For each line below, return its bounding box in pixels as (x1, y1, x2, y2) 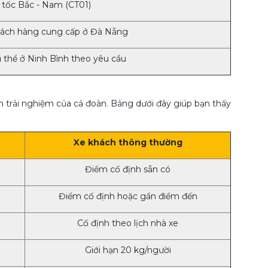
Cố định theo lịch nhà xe (77, 218, 178, 229)
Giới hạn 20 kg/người (84, 245, 171, 256)
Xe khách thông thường (73, 137, 182, 148)
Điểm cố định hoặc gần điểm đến (58, 191, 197, 202)
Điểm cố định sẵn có (85, 164, 170, 175)
